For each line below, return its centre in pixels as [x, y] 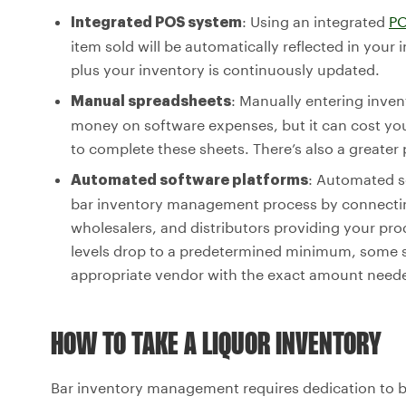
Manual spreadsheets [151, 101]
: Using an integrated [315, 21]
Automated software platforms [189, 180]
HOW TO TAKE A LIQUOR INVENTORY [216, 345]
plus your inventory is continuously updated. [225, 69]
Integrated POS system [156, 22]
